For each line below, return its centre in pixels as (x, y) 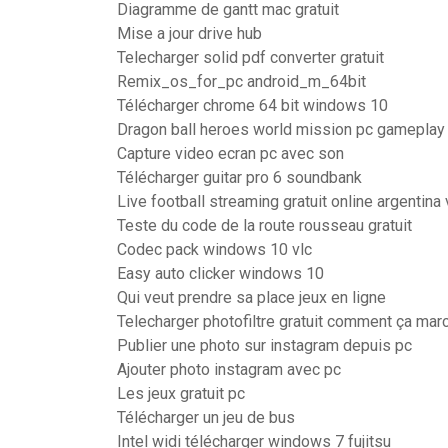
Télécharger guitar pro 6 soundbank (239, 177)
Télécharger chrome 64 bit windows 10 (252, 105)
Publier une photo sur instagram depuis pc (264, 345)
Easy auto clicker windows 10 (220, 273)
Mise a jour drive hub (189, 33)
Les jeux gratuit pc (181, 393)
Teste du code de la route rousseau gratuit (264, 225)
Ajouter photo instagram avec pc (229, 369)
